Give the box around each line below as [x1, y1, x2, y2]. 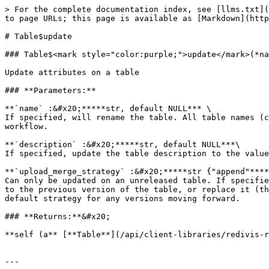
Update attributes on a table [5, 68, 139, 77]
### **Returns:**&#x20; [5, 212, 110, 221]
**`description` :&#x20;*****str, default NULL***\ [5, 140, 240, 149]
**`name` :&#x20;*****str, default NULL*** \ [5, 104, 211, 113]
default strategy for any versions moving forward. [5, 194, 240, 203]
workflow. [5, 122, 48, 131]
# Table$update [5, 32, 72, 41]
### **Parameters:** [5, 86, 96, 95]
